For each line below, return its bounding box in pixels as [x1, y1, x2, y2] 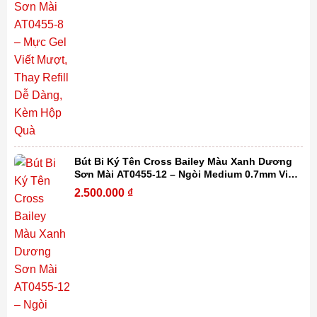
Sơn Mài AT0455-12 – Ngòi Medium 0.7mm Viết [74, 168, 298, 180]
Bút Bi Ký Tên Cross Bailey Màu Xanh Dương [74, 156, 293, 168]
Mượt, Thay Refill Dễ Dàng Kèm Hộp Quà [74, 181, 272, 193]
